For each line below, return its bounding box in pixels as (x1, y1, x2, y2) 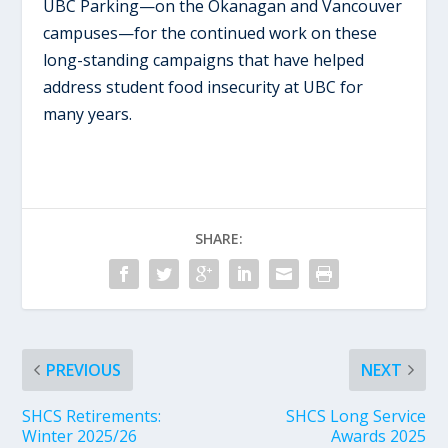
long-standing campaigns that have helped (42, 48, 364, 71)
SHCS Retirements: (22, 404, 162, 427)
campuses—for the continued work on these (42, 21, 377, 44)
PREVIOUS (46, 358, 122, 381)
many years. (42, 102, 132, 125)
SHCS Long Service (285, 404, 426, 427)
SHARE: (195, 228, 243, 248)
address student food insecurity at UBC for (42, 75, 363, 98)
